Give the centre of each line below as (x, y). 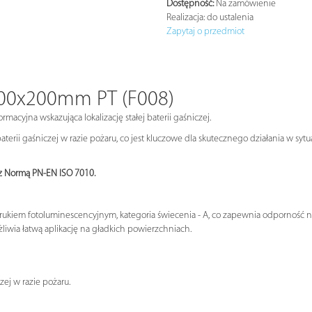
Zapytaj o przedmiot (205, 31)
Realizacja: (186, 17)
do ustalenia (229, 17)
